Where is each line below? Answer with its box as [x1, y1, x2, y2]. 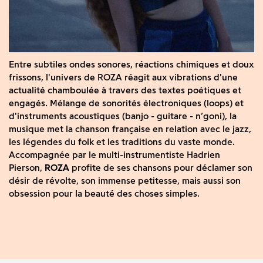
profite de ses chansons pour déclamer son [69, 162, 252, 174]
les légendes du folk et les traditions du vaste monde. [9, 136, 235, 148]
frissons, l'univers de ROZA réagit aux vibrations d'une [9, 72, 238, 83]
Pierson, [9, 162, 45, 174]
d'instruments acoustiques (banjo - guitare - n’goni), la [9, 110, 237, 122]
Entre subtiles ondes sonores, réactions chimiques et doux [9, 59, 254, 70]
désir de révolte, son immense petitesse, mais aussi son [9, 175, 241, 187]
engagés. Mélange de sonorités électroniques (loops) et [9, 97, 244, 109]
